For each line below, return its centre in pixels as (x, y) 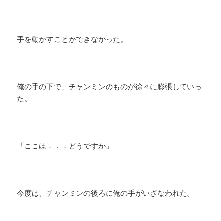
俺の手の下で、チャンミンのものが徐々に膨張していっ (110, 87)
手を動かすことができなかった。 (73, 39)
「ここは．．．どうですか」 (65, 146)
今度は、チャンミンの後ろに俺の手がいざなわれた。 (106, 193)
